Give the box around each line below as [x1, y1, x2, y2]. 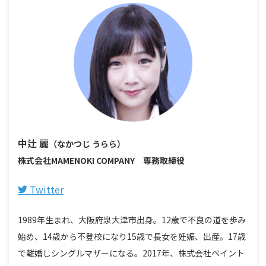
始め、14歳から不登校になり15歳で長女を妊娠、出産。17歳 [18, 230, 246, 242]
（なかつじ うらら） [49, 137, 125, 150]
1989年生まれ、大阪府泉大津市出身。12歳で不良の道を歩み [18, 213, 246, 226]
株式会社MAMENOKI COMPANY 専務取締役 [18, 154, 185, 166]
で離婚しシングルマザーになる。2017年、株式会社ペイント [18, 246, 245, 259]
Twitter [27, 182, 64, 197]
